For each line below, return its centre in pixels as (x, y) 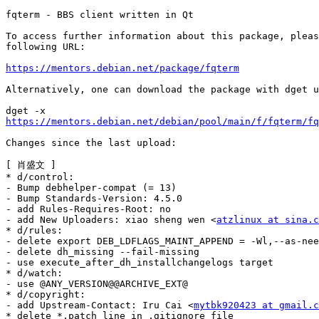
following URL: (46, 47)
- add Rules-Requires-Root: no (88, 209)
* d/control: (40, 177)
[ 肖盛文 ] (31, 165)
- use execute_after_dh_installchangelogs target (140, 263)
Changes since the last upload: (91, 143)
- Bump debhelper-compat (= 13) (91, 188)
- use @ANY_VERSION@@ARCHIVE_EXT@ (97, 284)
